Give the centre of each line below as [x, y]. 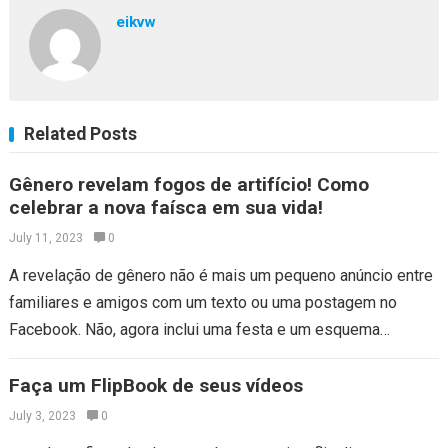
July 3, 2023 [42, 416]
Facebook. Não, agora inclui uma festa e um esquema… [199, 329]
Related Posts [80, 134]
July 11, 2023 [45, 238]
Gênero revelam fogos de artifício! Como [188, 184]
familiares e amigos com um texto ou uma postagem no [202, 302]
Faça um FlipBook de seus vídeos [155, 385]
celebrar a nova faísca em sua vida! [165, 207]
